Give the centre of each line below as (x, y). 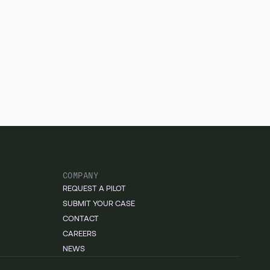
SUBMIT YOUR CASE (99, 203)
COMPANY (80, 174)
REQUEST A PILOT (94, 188)
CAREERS (80, 233)
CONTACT (81, 218)
